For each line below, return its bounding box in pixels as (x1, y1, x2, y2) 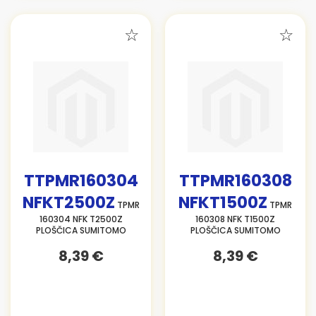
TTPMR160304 (23, 169, 138, 192)
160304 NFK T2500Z (39, 213, 123, 225)
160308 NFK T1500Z (195, 213, 275, 225)
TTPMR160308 (178, 169, 292, 192)
